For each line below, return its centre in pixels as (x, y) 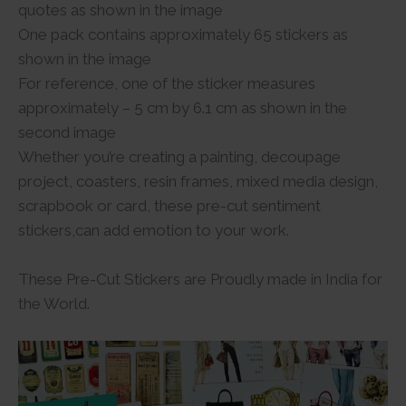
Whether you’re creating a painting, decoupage (179, 156)
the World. (54, 303)
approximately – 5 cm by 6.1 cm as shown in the (183, 107)
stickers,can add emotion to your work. (154, 230)
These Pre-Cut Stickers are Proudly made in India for (200, 279)
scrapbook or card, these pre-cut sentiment (169, 205)
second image (67, 132)
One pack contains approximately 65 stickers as (183, 34)
